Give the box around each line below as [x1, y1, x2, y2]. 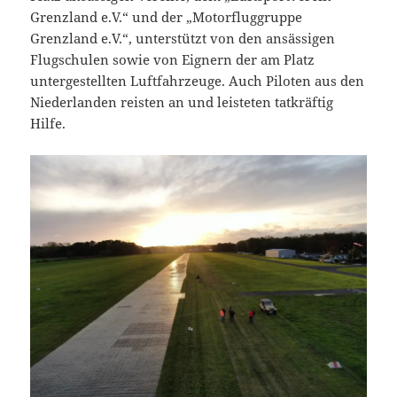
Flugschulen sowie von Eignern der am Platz [30, 51, 315, 69]
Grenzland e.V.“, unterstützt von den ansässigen [30, 29, 336, 48]
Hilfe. [30, 114, 66, 133]
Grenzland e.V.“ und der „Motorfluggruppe [30, 8, 303, 27]
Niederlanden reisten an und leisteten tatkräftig [30, 93, 334, 112]
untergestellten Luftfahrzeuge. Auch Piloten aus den [30, 72, 365, 90]
